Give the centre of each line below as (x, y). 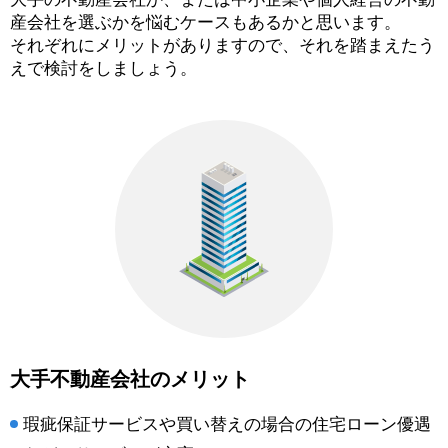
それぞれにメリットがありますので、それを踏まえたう (222, 45)
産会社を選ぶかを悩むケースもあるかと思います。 (205, 22)
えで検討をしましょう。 (103, 68)
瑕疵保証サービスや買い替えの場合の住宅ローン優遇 (227, 424)
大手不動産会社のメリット (130, 378)
